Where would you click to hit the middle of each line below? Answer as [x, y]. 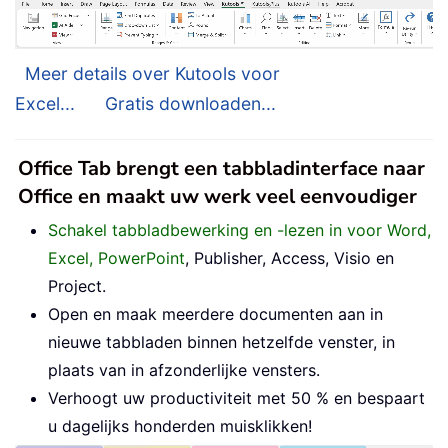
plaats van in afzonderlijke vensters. [184, 370]
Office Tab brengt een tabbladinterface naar [221, 169]
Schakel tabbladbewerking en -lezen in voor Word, [239, 230]
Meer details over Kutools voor [152, 74]
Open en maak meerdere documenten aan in [215, 314]
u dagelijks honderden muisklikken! [180, 426]
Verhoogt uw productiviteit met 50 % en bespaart [236, 398]
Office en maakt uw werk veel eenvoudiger [217, 197]
